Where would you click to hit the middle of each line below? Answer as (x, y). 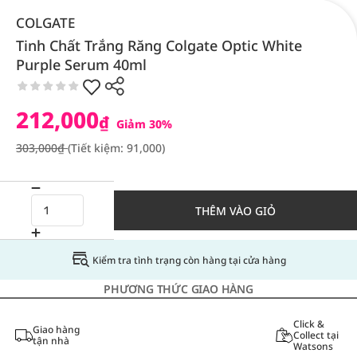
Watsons (313, 346)
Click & (308, 324)
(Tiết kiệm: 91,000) (116, 148)
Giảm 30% (143, 124)
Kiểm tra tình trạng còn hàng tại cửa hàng (189, 260)
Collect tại (316, 335)
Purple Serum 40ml (81, 65)
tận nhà (51, 341)
